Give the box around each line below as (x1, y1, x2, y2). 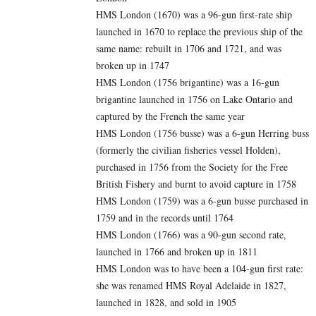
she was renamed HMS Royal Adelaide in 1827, (96, 279, 286, 293)
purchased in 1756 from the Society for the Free (96, 160, 288, 174)
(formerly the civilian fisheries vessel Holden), (96, 143, 281, 157)
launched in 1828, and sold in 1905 (96, 296, 236, 310)
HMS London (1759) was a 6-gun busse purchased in (96, 194, 308, 208)
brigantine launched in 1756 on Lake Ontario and (96, 92, 293, 107)
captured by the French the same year (96, 109, 245, 123)
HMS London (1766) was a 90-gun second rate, (96, 228, 286, 242)
